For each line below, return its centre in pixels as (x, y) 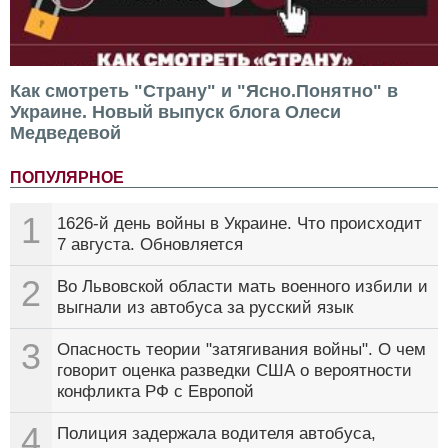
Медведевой (65, 133)
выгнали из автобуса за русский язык (205, 308)
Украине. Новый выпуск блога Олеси (175, 112)
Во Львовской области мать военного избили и (242, 287)
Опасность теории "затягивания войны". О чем (241, 350)
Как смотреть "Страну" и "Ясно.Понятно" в (204, 91)
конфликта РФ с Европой (155, 392)
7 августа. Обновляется (150, 245)
